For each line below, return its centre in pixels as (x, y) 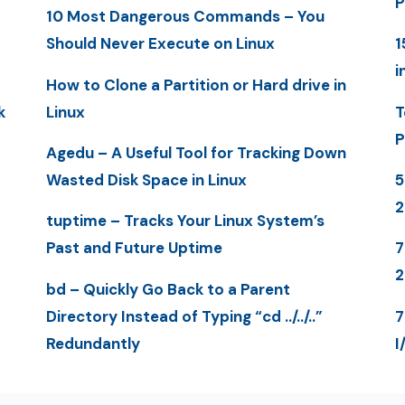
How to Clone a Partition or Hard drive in (196, 85)
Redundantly (93, 343)
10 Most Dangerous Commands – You (185, 17)
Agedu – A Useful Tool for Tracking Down (196, 153)
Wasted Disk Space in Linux (146, 180)
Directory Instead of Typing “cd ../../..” (184, 316)
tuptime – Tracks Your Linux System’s (185, 221)
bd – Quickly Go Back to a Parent (168, 289)
